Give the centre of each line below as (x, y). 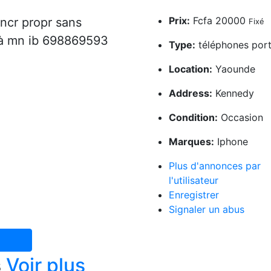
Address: (190, 93)
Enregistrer (194, 195)
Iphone (232, 142)
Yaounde (233, 69)
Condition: (193, 117)
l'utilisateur (193, 180)
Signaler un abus (206, 209)
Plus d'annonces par (214, 166)
